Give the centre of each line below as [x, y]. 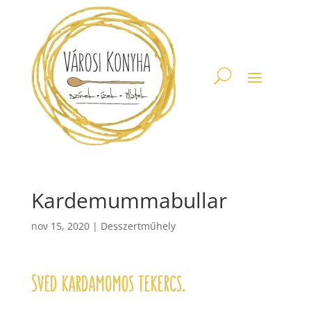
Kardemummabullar [129, 200]
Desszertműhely [138, 226]
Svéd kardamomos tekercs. [108, 284]
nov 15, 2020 [60, 226]
